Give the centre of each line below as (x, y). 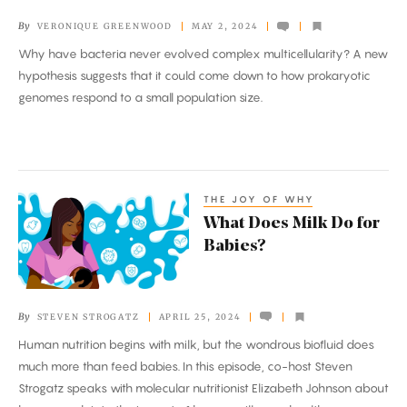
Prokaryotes (59, 60)
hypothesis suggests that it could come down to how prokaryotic (194, 76)
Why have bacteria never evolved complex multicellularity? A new (203, 54)
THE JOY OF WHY (259, 199)
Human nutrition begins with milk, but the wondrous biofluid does (196, 345)
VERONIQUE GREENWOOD (104, 26)
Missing (46, 11)
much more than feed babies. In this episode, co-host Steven (185, 367)
